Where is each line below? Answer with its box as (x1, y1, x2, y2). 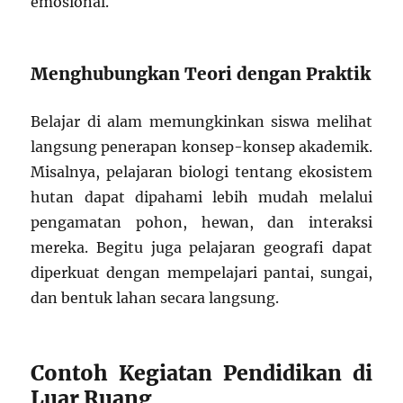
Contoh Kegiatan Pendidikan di (31, 360, 372, 387)
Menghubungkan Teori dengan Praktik (31, 63, 372, 85)
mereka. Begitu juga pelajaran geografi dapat (31, 238, 372, 257)
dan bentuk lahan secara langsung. (31, 289, 280, 308)
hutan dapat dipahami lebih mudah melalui (31, 188, 372, 207)
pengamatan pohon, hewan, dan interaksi (31, 213, 372, 232)
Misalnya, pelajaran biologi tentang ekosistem (31, 163, 372, 182)
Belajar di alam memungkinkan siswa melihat (31, 112, 372, 131)
